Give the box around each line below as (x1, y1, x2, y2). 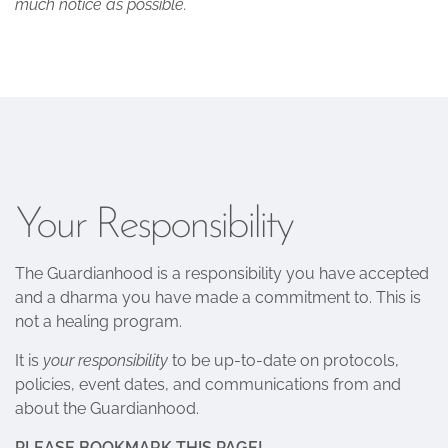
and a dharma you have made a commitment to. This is (15, 288, 421, 307)
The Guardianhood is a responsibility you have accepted (15, 264, 429, 283)
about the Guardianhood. (15, 399, 199, 418)
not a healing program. (15, 312, 182, 331)
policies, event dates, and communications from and (15, 375, 401, 394)
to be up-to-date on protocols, (168, 351, 399, 370)
